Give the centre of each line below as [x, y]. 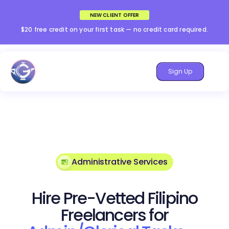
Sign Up [180, 71]
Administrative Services [120, 162]
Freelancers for [114, 215]
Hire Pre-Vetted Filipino [114, 198]
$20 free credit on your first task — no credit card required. [114, 29]
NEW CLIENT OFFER [114, 15]
